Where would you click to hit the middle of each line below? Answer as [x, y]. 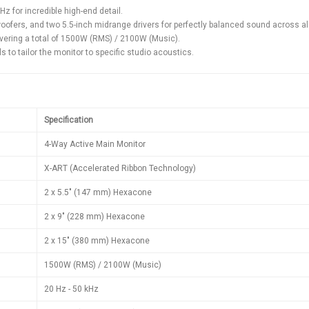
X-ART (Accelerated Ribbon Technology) [120, 168]
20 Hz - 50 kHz [71, 289]
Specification [69, 120]
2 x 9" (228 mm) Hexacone [94, 216]
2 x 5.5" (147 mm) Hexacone [98, 192]
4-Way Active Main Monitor [95, 144]
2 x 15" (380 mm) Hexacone [97, 240]
